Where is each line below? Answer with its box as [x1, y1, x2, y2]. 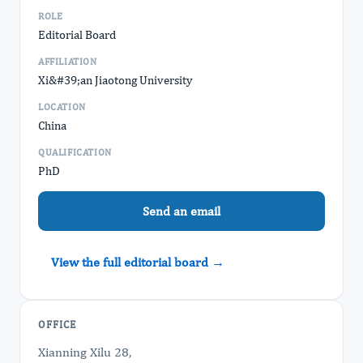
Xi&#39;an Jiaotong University [38, 73, 193, 87]
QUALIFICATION [38, 147, 112, 158]
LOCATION [38, 101, 86, 113]
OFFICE [38, 318, 76, 331]
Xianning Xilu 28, [38, 344, 131, 360]
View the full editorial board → [51, 254, 224, 270]
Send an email [143, 203, 220, 219]
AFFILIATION [38, 56, 97, 67]
